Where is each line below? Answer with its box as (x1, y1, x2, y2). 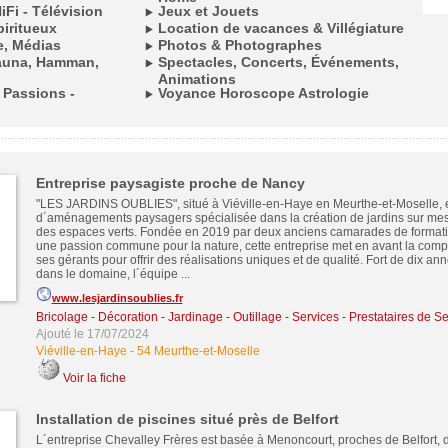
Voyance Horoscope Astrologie (157, 85, 369, 101)
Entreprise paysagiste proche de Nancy (35, 175, 305, 191)
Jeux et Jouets (157, 3, 259, 19)
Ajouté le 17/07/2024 (35, 327, 149, 341)
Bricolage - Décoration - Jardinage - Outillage (35, 310, 282, 324)
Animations (157, 71, 236, 85)
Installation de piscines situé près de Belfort (35, 411, 339, 427)
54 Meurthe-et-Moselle (136, 344, 260, 358)
